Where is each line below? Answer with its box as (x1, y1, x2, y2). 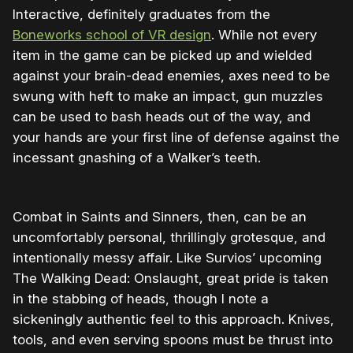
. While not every (211, 27, 317, 43)
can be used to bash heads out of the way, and (13, 109, 310, 125)
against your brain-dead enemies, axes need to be (13, 68, 330, 84)
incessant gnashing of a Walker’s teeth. (13, 150, 261, 166)
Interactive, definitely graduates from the (13, 6, 270, 23)
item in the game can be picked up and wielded (13, 47, 312, 64)
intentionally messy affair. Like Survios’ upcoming (13, 250, 321, 266)
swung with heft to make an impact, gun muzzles (13, 88, 323, 105)
